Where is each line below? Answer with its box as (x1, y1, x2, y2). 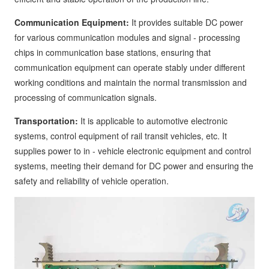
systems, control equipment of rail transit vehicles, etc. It (14, 130, 227, 142)
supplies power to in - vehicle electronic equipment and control (14, 145, 251, 157)
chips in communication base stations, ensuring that (14, 46, 211, 58)
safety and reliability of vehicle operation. (14, 175, 169, 187)
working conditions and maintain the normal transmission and (14, 76, 247, 88)
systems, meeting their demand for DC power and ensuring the (14, 160, 253, 172)
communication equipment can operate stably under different (14, 61, 245, 73)
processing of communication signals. (14, 91, 157, 103)
